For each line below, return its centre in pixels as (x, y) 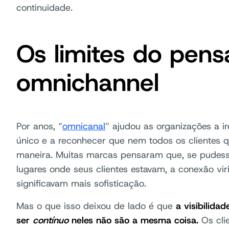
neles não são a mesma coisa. (133, 220)
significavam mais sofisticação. (81, 183)
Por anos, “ (39, 126)
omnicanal (84, 126)
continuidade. (44, 7)
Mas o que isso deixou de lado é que (96, 206)
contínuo (51, 220)
